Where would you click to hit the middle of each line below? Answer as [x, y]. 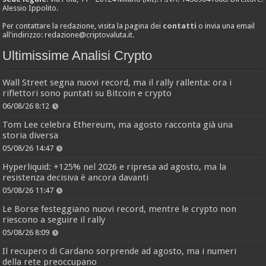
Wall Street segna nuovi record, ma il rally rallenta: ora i [117, 82]
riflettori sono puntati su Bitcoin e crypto [87, 93]
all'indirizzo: [24, 34]
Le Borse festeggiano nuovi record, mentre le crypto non [120, 209]
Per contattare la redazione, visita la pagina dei [83, 26]
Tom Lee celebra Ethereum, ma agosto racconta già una [118, 124]
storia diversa [31, 135]
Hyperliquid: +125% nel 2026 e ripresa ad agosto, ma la [115, 167]
